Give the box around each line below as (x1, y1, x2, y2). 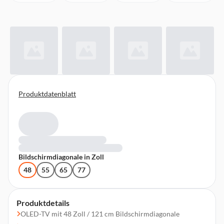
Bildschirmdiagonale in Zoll (18, 152, 104, 161)
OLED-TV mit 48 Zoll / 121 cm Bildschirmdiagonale (20, 209, 179, 218)
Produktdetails (16, 198, 69, 207)
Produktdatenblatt (18, 89, 76, 98)
